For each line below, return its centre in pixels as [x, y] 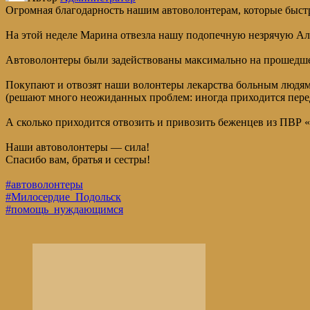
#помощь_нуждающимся [64, 210]
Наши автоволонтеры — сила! [77, 147]
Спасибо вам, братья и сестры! [78, 160]
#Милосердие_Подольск [63, 197]
